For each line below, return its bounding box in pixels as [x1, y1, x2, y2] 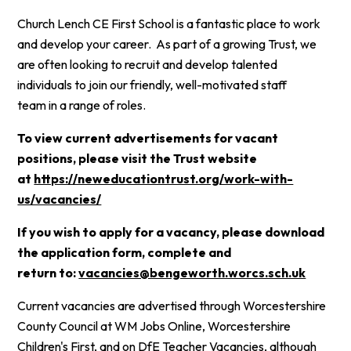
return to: [17, 265, 79, 281]
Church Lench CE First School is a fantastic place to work [17, 16, 321, 32]
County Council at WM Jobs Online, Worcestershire [17, 318, 291, 335]
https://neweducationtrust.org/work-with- [34, 171, 294, 187]
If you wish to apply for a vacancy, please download [17, 224, 325, 241]
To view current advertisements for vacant [17, 130, 279, 147]
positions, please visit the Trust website [17, 150, 258, 167]
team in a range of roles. [17, 97, 147, 114]
